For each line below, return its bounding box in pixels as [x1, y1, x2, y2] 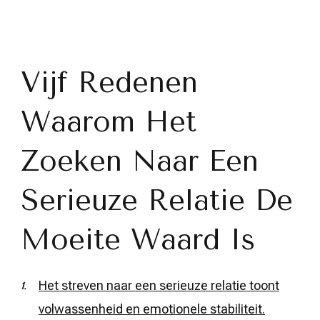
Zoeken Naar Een [21, 144, 259, 178]
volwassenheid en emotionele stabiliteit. [39, 301, 265, 316]
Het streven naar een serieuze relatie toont [39, 277, 279, 293]
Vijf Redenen [21, 66, 198, 99]
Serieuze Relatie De [21, 184, 293, 217]
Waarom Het [21, 105, 196, 139]
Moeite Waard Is [21, 223, 255, 256]
